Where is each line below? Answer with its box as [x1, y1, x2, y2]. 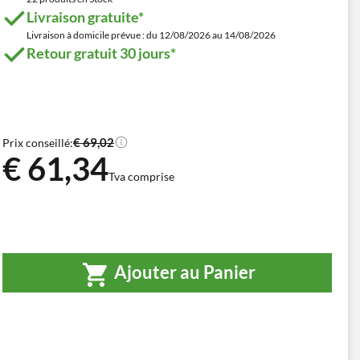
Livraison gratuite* [27, 8, 144, 26]
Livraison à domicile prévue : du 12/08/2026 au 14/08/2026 [27, 29, 276, 41]
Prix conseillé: [2, 135, 73, 149]
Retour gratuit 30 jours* [27, 44, 176, 62]
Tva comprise [108, 170, 174, 184]
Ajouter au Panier [111, 261, 256, 284]
